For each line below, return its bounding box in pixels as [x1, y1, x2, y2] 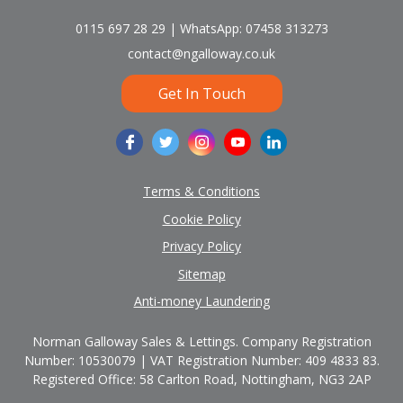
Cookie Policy [162, 210, 241, 228]
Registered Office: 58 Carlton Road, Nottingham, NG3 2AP [31, 371, 372, 389]
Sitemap [177, 264, 226, 282]
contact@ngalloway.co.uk [128, 44, 275, 62]
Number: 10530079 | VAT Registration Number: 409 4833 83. [23, 352, 380, 370]
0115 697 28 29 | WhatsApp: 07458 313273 [75, 20, 328, 38]
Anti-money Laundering [133, 292, 270, 310]
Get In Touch [157, 83, 246, 103]
